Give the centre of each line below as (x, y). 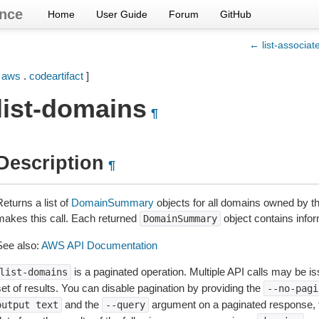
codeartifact (56, 76)
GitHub (236, 14)
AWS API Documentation (99, 245)
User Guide (122, 14)
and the (82, 304)
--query (125, 305)
